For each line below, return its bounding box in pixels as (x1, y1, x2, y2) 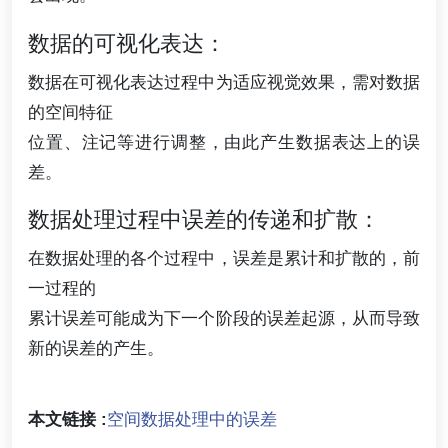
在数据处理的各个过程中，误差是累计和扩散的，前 (28, 247, 420, 268)
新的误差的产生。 (28, 337, 164, 358)
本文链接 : (28, 408, 107, 429)
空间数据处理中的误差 (107, 408, 277, 429)
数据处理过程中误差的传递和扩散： (28, 206, 380, 232)
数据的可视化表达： (28, 30, 226, 56)
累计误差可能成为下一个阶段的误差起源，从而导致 (28, 307, 420, 328)
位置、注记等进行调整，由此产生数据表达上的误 (28, 131, 420, 152)
